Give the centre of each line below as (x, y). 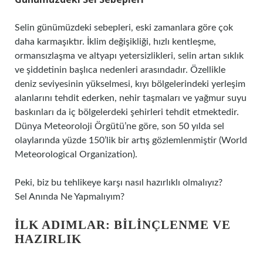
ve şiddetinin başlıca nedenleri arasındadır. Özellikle (120, 70)
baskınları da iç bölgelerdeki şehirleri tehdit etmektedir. (127, 112)
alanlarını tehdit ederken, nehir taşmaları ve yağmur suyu (131, 98)
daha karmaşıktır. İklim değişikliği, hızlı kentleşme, (115, 42)
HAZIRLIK (48, 239)
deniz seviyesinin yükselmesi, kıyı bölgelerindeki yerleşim (130, 84)
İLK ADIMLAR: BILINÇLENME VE (123, 225)
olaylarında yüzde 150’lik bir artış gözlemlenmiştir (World (131, 140)
